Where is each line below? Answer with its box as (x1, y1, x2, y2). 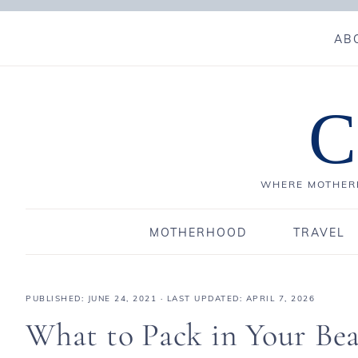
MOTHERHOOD (149, 225, 247, 240)
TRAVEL (292, 225, 345, 240)
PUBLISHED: (26, 293, 88, 304)
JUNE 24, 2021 (87, 293, 157, 304)
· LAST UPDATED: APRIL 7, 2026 (157, 293, 315, 304)
